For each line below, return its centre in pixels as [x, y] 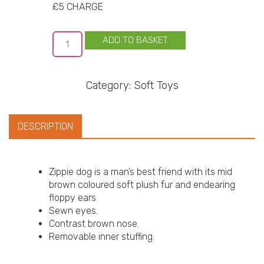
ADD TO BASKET [135, 40]
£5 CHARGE [78, 7]
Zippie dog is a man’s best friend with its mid [141, 172]
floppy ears [72, 198]
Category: [110, 85]
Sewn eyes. [73, 211]
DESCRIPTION [45, 126]
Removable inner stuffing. [102, 237]
